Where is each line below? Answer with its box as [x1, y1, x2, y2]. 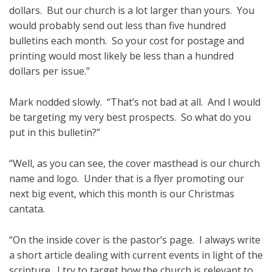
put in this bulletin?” [9, 126, 100, 140]
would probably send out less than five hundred [9, 19, 226, 33]
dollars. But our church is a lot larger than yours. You [9, 4, 254, 18]
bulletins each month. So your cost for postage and [9, 34, 244, 48]
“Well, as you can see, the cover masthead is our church [9, 157, 260, 171]
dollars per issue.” [9, 64, 90, 78]
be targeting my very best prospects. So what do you [9, 110, 251, 124]
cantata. [9, 202, 45, 216]
